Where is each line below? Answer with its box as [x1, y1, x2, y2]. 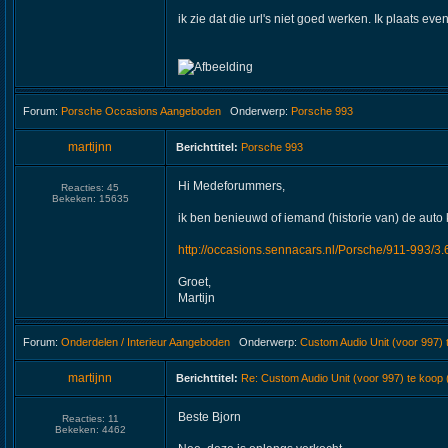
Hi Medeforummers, [178, 179, 285, 193]
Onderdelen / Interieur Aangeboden [61, 336, 230, 348]
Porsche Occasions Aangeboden [61, 105, 221, 117]
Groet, [178, 275, 211, 289]
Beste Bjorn [178, 410, 241, 424]
